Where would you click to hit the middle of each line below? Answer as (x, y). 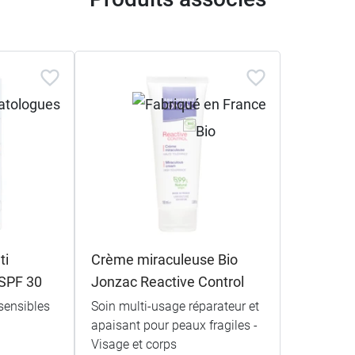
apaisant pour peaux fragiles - (174, 325)
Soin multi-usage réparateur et (175, 306)
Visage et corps (134, 344)
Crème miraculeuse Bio (164, 259)
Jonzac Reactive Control (167, 281)
